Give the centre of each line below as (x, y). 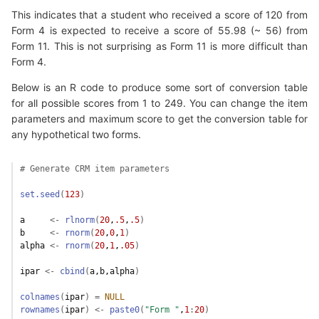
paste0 (125, 309)
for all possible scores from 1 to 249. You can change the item (159, 103)
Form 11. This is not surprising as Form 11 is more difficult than (159, 46)
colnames (40, 297)
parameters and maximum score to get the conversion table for (159, 118)
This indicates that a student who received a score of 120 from (159, 14)
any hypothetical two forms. (76, 134)
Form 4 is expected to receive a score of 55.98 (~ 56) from (159, 30)
